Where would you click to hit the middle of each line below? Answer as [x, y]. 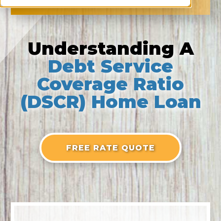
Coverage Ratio [110, 84]
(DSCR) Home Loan [110, 101]
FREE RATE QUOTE [110, 147]
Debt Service [110, 66]
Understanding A [110, 48]
